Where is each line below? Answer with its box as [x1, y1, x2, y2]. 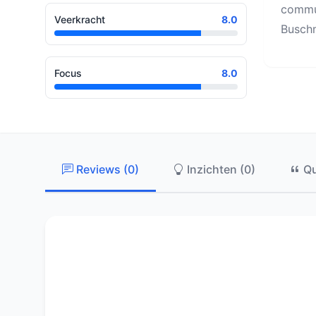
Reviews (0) [73, 162, 139, 176]
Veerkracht [54, 13, 105, 25]
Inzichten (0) [184, 162, 255, 176]
